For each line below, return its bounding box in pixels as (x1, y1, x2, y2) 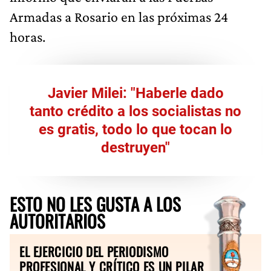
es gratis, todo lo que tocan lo (39, 120, 232, 138)
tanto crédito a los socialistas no (30, 102, 241, 120)
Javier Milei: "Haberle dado (47, 84, 224, 102)
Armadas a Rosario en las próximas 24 (10, 8, 228, 25)
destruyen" (101, 139, 170, 156)
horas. (10, 28, 45, 45)
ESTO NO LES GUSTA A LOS (10, 191, 181, 217)
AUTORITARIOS (10, 207, 105, 233)
